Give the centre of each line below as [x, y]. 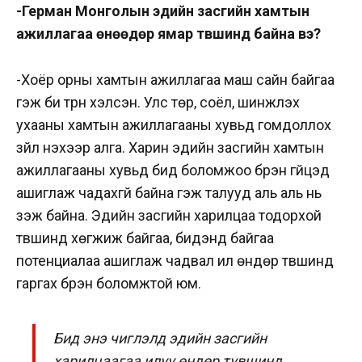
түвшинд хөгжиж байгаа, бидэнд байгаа [145, 238]
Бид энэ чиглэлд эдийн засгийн [160, 338]
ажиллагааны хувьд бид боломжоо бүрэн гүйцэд [173, 170]
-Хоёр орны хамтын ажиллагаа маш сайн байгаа [175, 79]
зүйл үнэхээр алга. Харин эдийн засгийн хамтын [170, 147]
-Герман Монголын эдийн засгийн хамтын [163, 11]
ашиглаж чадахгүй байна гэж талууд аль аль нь [169, 192]
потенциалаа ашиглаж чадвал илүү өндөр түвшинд [175, 260]
